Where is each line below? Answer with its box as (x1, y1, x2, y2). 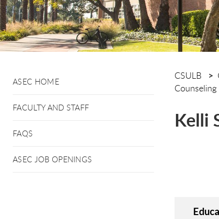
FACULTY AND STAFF (13, 102, 89, 113)
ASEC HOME (13, 76, 59, 87)
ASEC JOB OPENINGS (13, 154, 92, 165)
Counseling (175, 82, 217, 94)
